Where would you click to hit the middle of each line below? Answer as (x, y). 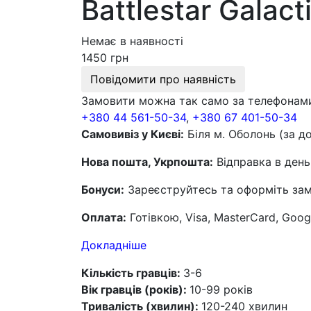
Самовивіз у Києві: (133, 134)
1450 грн (105, 58)
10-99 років (221, 290)
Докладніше (114, 245)
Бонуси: (103, 190)
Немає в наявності (132, 41)
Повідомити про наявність (163, 79)
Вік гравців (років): (135, 290)
